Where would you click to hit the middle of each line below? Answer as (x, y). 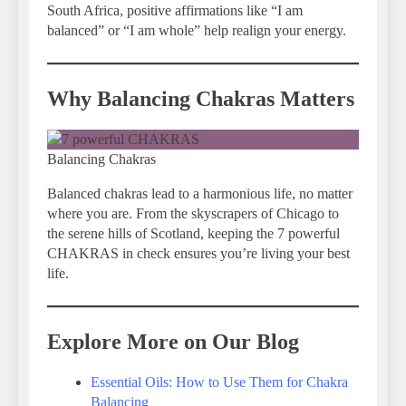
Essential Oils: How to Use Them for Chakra (219, 382)
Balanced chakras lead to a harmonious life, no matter (200, 193)
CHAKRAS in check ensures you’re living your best (198, 253)
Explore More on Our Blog (173, 341)
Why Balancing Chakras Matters (201, 99)
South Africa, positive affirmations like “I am (175, 11)
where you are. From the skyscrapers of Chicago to (193, 213)
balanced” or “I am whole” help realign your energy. (197, 31)
